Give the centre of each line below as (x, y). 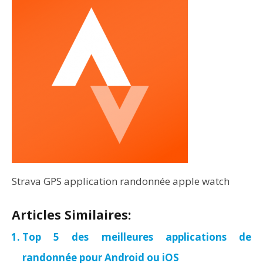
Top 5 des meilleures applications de (137, 237)
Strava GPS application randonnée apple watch (121, 181)
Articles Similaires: (71, 215)
